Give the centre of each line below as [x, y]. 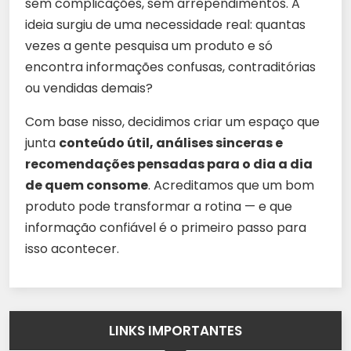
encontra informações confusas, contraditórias [170, 67]
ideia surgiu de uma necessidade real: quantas [165, 25]
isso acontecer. [72, 249]
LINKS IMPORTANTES [175, 331]
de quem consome [87, 186]
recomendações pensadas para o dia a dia [169, 165]
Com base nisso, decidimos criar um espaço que [172, 122]
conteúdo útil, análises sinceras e [171, 143]
